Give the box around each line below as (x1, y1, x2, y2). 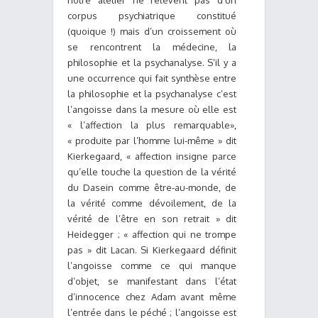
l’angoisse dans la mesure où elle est (67, 104, 236, 115)
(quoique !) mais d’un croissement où (67, 26, 236, 37)
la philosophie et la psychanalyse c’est (67, 88, 236, 99)
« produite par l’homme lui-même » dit (67, 135, 236, 146)
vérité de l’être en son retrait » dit (67, 213, 236, 224)
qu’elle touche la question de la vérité (67, 166, 236, 177)
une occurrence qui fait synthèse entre (67, 72, 236, 84)
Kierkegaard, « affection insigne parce (67, 150, 236, 162)
